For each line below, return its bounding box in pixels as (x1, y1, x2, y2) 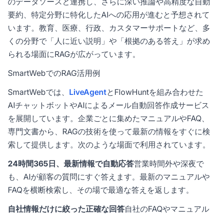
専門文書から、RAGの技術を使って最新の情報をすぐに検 (8, 127, 210, 137)
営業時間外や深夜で (134, 159, 204, 169)
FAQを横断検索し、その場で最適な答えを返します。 (8, 185, 194, 195)
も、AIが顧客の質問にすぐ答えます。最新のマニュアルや (8, 172, 210, 182)
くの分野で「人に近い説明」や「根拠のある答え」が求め (8, 36, 210, 46)
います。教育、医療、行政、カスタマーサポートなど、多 (8, 23, 210, 33)
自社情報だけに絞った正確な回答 (8, 204, 125, 214)
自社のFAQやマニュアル (125, 204, 209, 214)
